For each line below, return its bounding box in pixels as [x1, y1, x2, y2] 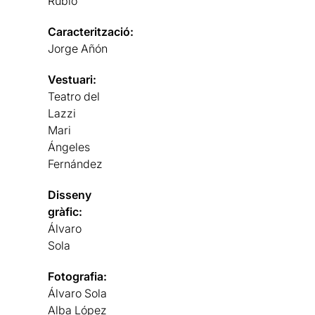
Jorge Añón [48, 41, 108, 56]
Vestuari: [48, 72, 97, 86]
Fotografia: [48, 269, 108, 283]
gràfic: [48, 205, 83, 219]
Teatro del [48, 89, 101, 103]
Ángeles [48, 140, 91, 154]
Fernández [48, 157, 103, 171]
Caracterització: [48, 25, 134, 39]
